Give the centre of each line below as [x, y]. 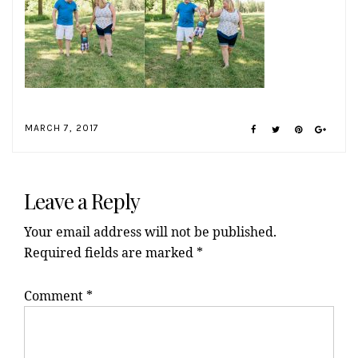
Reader [46, 167]
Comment [55, 296]
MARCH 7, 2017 [62, 127]
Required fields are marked [110, 253]
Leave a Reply [82, 201]
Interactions [72, 195]
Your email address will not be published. [150, 232]
